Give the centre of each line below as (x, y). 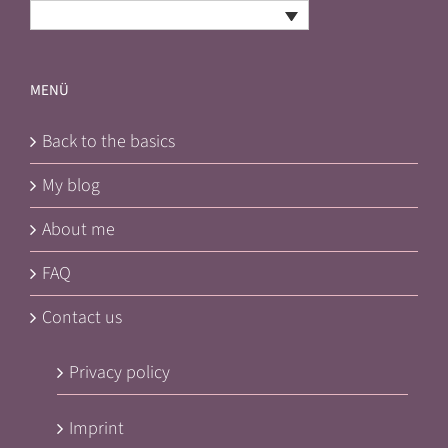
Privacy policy (119, 373)
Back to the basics (108, 142)
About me (78, 230)
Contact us (82, 318)
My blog (71, 186)
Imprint (96, 429)
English (75, 15)
